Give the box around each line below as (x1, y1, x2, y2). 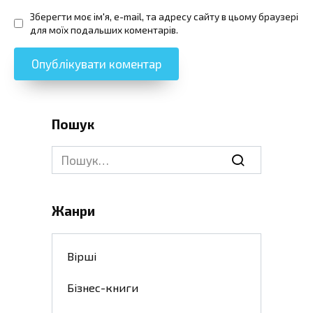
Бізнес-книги (66, 280, 138, 294)
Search (51, 146, 87, 161)
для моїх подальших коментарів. (30, 24, 178, 36)
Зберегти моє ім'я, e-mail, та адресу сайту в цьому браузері (30, 10, 298, 23)
